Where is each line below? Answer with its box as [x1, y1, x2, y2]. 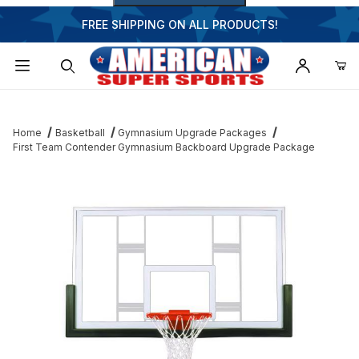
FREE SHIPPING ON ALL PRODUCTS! [81, 18, 278, 31]
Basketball [54, 127, 105, 139]
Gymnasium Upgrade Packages [118, 127, 268, 139]
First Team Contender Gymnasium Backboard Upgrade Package [13, 141, 315, 154]
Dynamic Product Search [23, 95, 155, 109]
